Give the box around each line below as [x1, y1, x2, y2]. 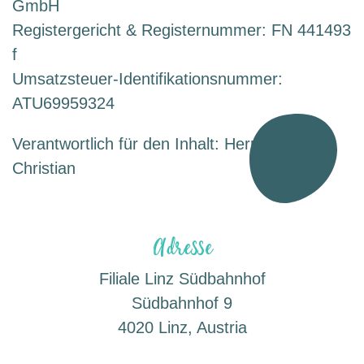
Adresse [152, 228, 212, 258]
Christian [12, 159, 76, 177]
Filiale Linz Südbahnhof [98, 270, 266, 288]
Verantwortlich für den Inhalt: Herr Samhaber [12, 135, 336, 153]
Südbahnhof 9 [132, 294, 232, 312]
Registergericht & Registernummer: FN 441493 [12, 21, 351, 39]
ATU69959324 [12, 94, 115, 112]
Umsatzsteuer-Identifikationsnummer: [12, 70, 283, 88]
